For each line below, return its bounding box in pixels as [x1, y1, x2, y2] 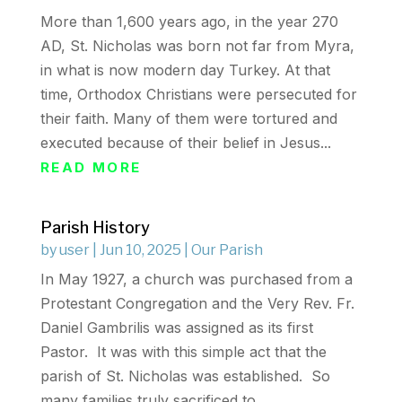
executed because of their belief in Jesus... [39, 134, 331, 152]
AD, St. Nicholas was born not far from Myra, [39, 37, 354, 55]
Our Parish [190, 241, 263, 258]
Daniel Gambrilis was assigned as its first [39, 319, 313, 336]
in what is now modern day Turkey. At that [39, 61, 330, 79]
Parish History [39, 218, 150, 237]
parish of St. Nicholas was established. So [39, 367, 330, 385]
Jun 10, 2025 [99, 241, 181, 258]
